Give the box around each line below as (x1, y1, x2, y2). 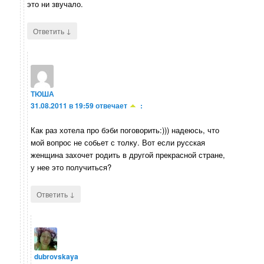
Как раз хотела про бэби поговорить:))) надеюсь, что (31, 124, 220, 136)
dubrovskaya (34, 251, 79, 262)
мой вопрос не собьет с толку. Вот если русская (31, 136, 206, 148)
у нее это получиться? (31, 161, 112, 173)
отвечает (95, 100, 128, 111)
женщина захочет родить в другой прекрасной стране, (31, 148, 226, 160)
